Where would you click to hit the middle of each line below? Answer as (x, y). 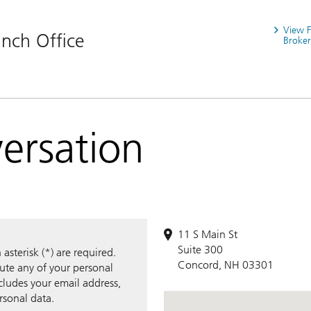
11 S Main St (208, 234)
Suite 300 (200, 249)
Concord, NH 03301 (226, 264)
